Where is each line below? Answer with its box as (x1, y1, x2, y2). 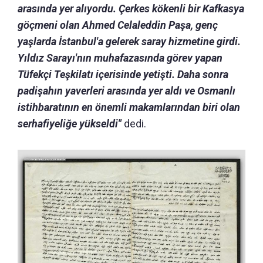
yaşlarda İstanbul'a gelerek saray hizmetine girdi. (18, 35, 241, 48)
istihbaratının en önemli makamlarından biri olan (18, 100, 240, 113)
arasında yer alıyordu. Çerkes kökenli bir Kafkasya (18, 2, 244, 15)
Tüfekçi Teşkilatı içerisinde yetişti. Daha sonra (18, 68, 228, 80)
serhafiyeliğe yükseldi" (18, 117, 122, 130)
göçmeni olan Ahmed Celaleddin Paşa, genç (18, 18, 218, 31)
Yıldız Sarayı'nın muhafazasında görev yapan (18, 51, 222, 64)
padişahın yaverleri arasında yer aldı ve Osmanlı (18, 84, 235, 97)
